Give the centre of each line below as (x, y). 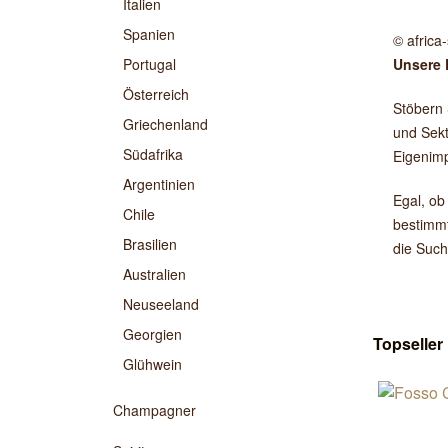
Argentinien (159, 184)
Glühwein (152, 364)
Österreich (156, 94)
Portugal (149, 64)
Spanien (149, 34)
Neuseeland (161, 304)
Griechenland (165, 124)
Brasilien (150, 244)
